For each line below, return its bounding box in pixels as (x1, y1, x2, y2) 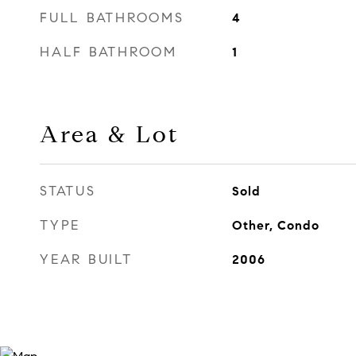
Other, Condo (231, 218, 319, 233)
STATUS (40, 183, 96, 199)
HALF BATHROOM (40, 44, 177, 60)
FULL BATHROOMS (40, 10, 184, 26)
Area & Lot (40, 120, 179, 149)
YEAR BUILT (40, 251, 133, 268)
